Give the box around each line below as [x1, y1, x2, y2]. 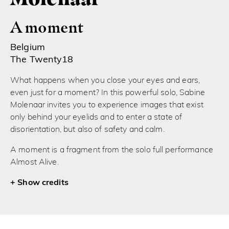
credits [41, 178, 68, 187]
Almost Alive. [10, 158, 59, 167]
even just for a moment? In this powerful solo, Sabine [10, 88, 205, 97]
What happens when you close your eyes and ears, [10, 76, 200, 85]
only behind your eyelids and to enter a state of [10, 113, 182, 122]
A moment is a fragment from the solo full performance [10, 146, 213, 154]
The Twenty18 [10, 55, 74, 65]
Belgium [10, 42, 45, 53]
